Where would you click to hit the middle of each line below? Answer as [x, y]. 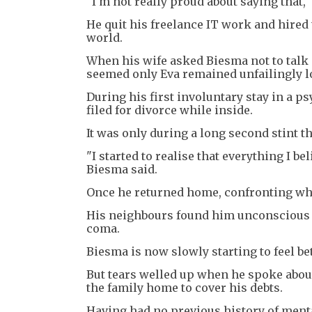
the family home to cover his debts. [185, 287]
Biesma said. [122, 169]
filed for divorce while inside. [170, 110]
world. [104, 37]
